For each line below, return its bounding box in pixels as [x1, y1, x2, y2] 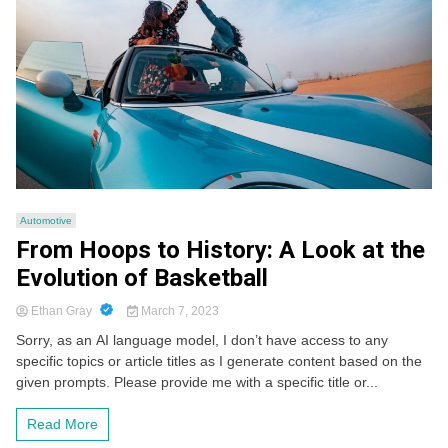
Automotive [20, 215, 72, 227]
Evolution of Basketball [16, 264, 268, 293]
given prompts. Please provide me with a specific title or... [16, 374, 378, 391]
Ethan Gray [28, 304, 95, 319]
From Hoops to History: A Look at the [16, 236, 425, 265]
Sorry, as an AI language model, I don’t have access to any [16, 332, 388, 349]
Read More [27, 416, 98, 433]
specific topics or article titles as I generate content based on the [16, 353, 422, 370]
